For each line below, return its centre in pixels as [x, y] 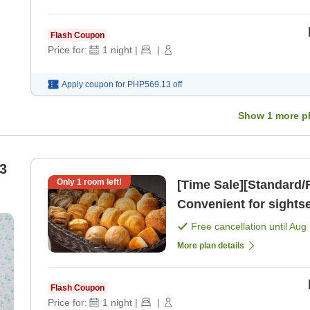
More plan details [211, 245]
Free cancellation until [240, 226]
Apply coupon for [93, 84]
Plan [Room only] [228, 223]
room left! [102, 182]
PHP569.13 [149, 84]
